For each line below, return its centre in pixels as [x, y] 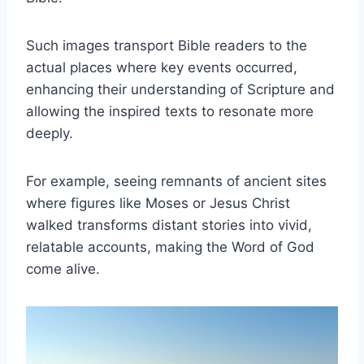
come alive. [63, 269]
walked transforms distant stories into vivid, [169, 225]
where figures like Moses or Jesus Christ [158, 203]
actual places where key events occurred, [162, 67]
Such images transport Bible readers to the [167, 45]
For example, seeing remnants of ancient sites [176, 181]
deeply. [50, 133]
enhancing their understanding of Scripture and [180, 89]
